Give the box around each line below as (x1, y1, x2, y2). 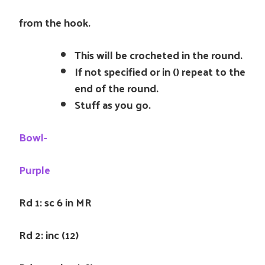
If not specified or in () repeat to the (75, 62, 245, 81)
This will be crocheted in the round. (75, 45, 243, 64)
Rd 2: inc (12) (19, 225, 79, 244)
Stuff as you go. (75, 95, 151, 114)
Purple (19, 160, 50, 179)
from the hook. (19, 12, 91, 32)
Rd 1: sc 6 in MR (19, 192, 92, 212)
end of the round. (75, 78, 159, 98)
